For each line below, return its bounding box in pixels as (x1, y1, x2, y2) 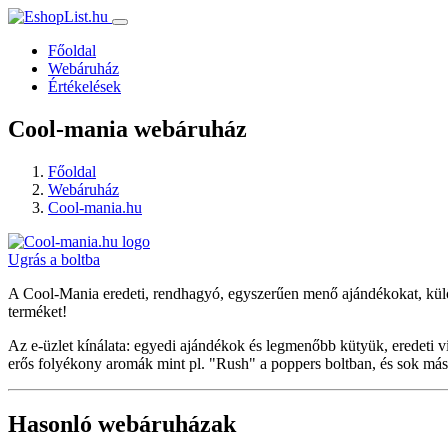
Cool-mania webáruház (8, 115, 247, 142)
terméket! (8, 302, 67, 320)
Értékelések (48, 78, 121, 95)
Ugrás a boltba (8, 250, 100, 268)
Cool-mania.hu (48, 198, 142, 216)
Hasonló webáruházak (8, 410, 236, 437)
